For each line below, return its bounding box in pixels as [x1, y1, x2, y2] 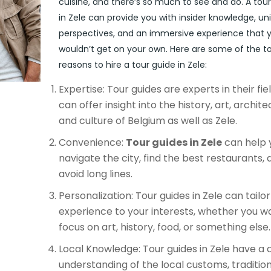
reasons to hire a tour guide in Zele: [58, 59, 207, 71]
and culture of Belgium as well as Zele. [58, 114, 237, 128]
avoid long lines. [58, 167, 132, 181]
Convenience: [58, 135, 126, 149]
